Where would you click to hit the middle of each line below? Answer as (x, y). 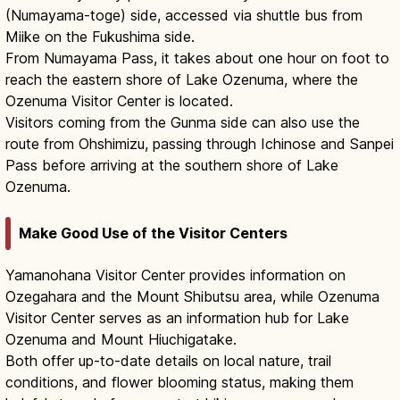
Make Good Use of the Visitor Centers (153, 233)
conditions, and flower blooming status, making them (179, 383)
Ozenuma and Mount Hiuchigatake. (121, 340)
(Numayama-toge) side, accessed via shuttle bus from (184, 15)
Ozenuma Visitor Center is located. (119, 100)
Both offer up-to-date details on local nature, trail (168, 361)
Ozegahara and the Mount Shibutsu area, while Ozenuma (192, 297)
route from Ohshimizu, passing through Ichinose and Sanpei (200, 143)
